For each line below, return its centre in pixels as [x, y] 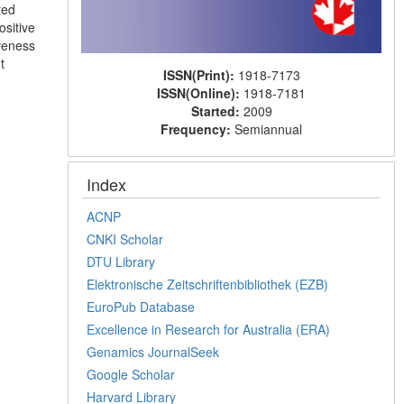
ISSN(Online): [201, 92]
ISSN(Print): [200, 74]
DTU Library [121, 261]
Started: [217, 110]
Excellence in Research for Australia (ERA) [209, 329]
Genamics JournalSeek [153, 351]
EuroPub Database [141, 306]
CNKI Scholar [125, 239]
